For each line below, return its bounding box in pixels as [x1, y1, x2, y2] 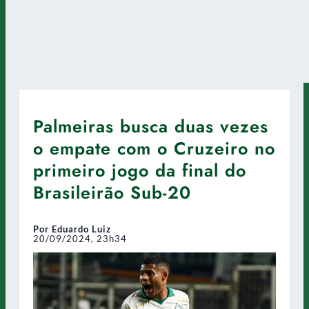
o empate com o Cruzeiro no [33, 135, 275, 161]
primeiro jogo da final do [33, 157, 246, 183]
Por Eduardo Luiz [33, 223, 111, 235]
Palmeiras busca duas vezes [33, 113, 268, 139]
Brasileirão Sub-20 [33, 179, 191, 205]
